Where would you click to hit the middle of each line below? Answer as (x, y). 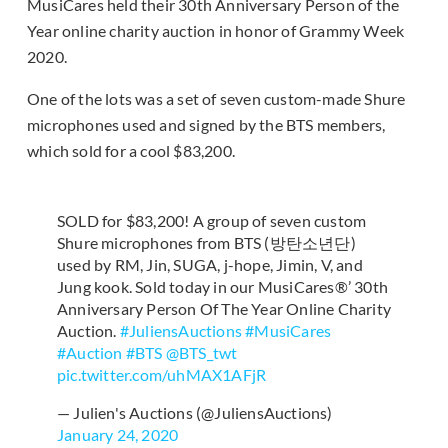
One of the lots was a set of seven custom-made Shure (216, 99)
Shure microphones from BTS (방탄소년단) (206, 243)
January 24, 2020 (118, 435)
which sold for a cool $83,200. (131, 151)
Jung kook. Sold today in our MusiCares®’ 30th (223, 287)
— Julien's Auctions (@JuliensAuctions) (195, 413)
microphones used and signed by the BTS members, (206, 125)
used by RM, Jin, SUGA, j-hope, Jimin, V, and (210, 265)
